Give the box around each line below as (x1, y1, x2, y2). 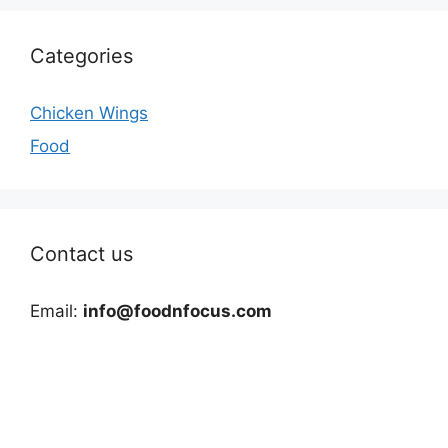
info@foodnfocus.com (83, 301, 272, 322)
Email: (30, 301, 83, 322)
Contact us (30, 242, 133, 267)
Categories (30, 43, 133, 68)
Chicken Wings (30, 102, 148, 123)
